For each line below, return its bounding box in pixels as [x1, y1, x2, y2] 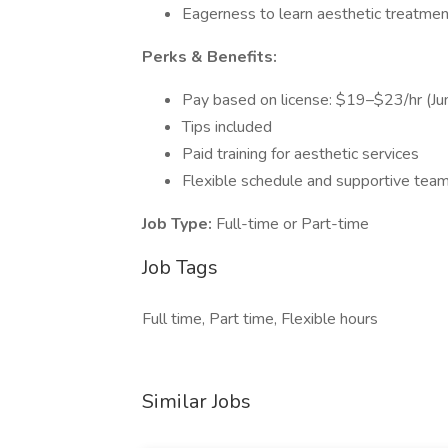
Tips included [182, 116, 272, 138]
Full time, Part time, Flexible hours [142, 308, 378, 330]
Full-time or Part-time [216, 213, 369, 235]
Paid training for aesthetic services [182, 143, 419, 165]
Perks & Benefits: [142, 46, 277, 68]
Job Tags [142, 254, 218, 281]
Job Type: [142, 213, 216, 235]
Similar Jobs [142, 388, 251, 415]
